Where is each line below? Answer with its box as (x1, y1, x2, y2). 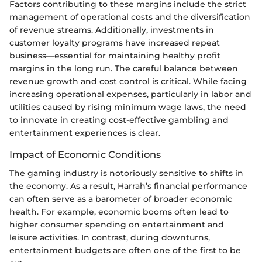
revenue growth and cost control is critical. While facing (9, 75, 247, 87)
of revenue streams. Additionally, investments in (9, 24, 214, 35)
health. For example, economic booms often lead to (9, 206, 229, 217)
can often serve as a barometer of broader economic (9, 193, 232, 204)
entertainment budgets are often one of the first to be (9, 244, 241, 256)
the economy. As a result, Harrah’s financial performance (9, 180, 247, 191)
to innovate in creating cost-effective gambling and (9, 114, 229, 125)
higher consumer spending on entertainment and (9, 219, 224, 230)
